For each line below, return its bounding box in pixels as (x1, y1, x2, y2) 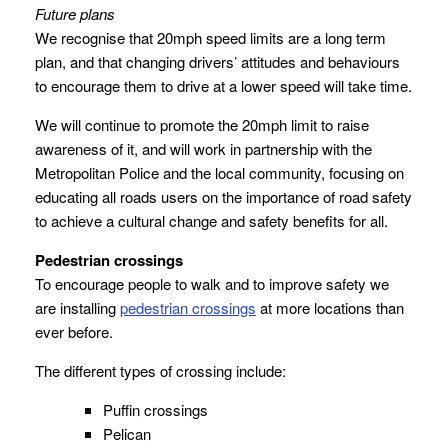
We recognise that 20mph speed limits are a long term (35, 27, 386, 49)
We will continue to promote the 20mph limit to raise (35, 114, 369, 136)
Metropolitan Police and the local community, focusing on (35, 162, 404, 184)
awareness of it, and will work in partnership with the (35, 138, 372, 160)
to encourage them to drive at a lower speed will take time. (35, 75, 412, 97)
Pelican (102, 423, 151, 445)
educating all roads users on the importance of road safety (35, 186, 412, 208)
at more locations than (256, 297, 404, 319)
